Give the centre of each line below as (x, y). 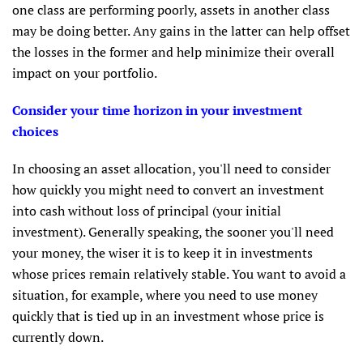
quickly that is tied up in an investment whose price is (168, 316)
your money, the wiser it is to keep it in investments (162, 253)
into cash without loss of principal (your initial (147, 211)
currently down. (58, 337)
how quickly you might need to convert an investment (168, 190)
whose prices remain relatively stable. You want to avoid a (179, 274)
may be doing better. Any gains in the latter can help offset (181, 31)
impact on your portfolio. (85, 73)
